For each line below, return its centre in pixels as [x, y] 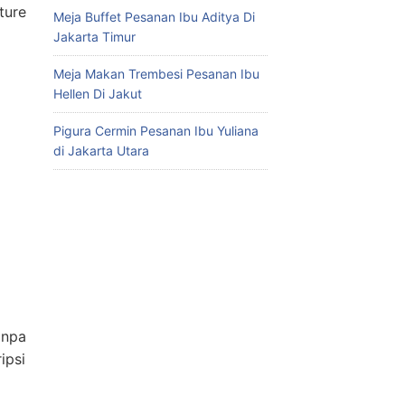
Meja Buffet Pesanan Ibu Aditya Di [154, 17]
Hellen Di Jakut [97, 94]
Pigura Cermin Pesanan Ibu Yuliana [155, 131]
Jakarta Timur [94, 37]
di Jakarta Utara [101, 151]
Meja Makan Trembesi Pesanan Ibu [156, 74]
